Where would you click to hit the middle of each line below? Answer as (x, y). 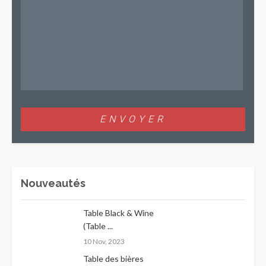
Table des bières (113, 258)
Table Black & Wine (118, 213)
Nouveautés (53, 183)
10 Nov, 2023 (104, 241)
